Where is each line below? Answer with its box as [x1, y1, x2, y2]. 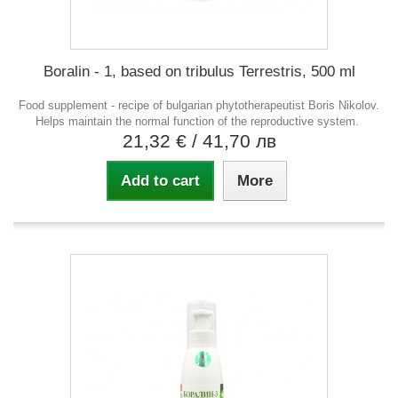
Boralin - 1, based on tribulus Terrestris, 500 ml [43, 62, 355, 80]
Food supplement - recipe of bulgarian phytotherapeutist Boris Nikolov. [19, 98, 379, 112]
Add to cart [120, 171, 200, 189]
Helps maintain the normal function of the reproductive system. [36, 114, 362, 128]
